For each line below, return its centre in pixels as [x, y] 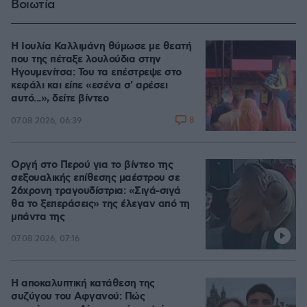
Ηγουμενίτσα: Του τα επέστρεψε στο [96, 73]
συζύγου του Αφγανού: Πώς [78, 297]
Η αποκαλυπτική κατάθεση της [83, 284]
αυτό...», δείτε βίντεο [60, 99]
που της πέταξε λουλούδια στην [86, 60]
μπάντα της [38, 218]
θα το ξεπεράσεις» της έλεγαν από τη [100, 205]
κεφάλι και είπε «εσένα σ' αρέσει [89, 86]
